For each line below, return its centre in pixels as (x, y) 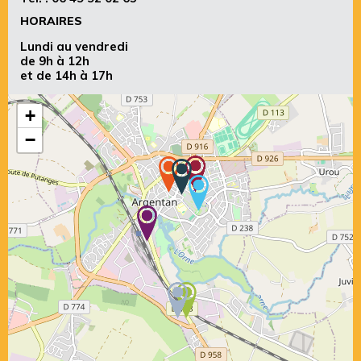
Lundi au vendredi (74, 46)
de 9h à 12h (55, 60)
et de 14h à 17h (66, 75)
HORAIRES (51, 21)
